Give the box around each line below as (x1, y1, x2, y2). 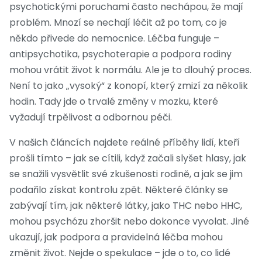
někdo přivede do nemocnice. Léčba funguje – (9, 32, 219, 46)
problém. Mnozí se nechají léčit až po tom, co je (9, 16, 227, 30)
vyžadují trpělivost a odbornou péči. (9, 111, 172, 125)
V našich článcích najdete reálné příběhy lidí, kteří (9, 136, 240, 150)
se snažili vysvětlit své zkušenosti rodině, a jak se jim (9, 167, 243, 181)
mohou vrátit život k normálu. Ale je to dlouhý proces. (9, 63, 251, 77)
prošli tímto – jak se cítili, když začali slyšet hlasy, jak (9, 151, 246, 166)
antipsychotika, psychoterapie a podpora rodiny (9, 47, 232, 61)
